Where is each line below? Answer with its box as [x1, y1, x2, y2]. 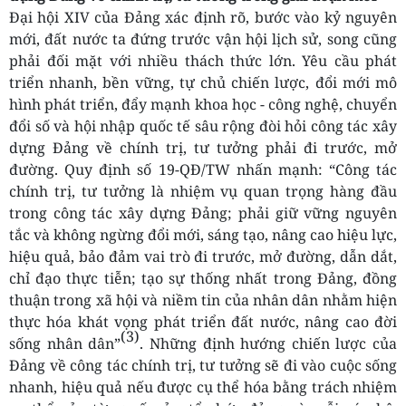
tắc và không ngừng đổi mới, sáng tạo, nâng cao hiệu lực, [9, 225, 397, 246]
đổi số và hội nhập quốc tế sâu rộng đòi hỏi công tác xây [9, 116, 397, 137]
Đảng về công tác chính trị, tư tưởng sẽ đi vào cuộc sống [9, 355, 397, 376]
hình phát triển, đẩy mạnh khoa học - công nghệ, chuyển [9, 94, 397, 115]
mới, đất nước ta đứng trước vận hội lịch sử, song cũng [9, 29, 397, 50]
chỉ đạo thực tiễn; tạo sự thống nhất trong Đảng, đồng [9, 268, 397, 289]
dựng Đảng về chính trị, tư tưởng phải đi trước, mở [9, 138, 397, 159]
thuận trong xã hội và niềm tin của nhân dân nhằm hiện [9, 290, 397, 311]
